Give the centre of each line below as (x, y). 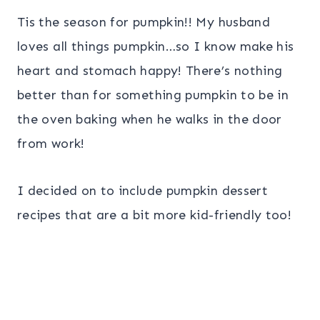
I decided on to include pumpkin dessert (143, 190)
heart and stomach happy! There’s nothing (150, 70)
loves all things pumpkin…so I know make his (156, 46)
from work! (51, 143)
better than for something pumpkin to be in (153, 95)
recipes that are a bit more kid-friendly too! (155, 215)
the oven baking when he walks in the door (150, 119)
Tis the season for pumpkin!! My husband (144, 22)
